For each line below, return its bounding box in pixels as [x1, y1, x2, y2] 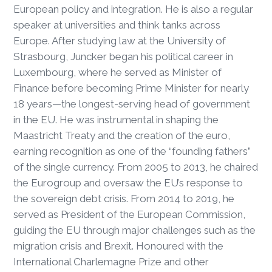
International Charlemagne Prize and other [13, 256, 209, 268]
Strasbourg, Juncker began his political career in [13, 50, 234, 63]
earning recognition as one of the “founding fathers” [13, 145, 251, 158]
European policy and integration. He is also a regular [13, 3, 254, 16]
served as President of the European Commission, [13, 208, 246, 221]
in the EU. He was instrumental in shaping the [13, 114, 219, 126]
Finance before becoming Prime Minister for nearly [13, 82, 250, 95]
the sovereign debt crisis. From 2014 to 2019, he [13, 192, 235, 205]
